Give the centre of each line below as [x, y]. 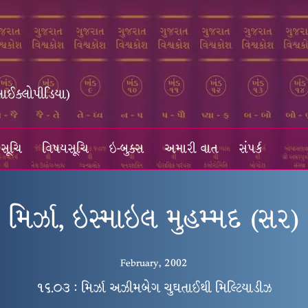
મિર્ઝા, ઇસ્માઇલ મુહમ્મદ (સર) [154, 219]
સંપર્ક [251, 149]
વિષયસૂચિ [66, 149]
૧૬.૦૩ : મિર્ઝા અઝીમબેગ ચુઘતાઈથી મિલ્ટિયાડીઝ [154, 288]
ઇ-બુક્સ [127, 149]
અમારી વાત [192, 149]
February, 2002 [154, 263]
